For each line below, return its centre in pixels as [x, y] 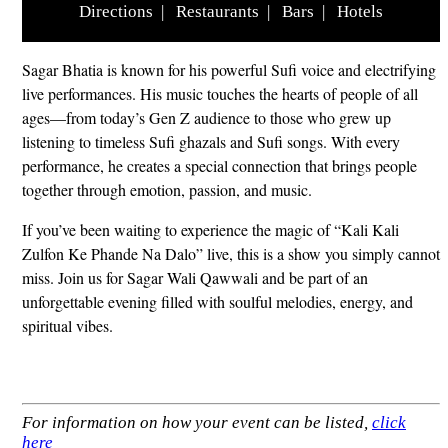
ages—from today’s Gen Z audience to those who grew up [206, 118]
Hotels [360, 12]
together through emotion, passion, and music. [167, 190]
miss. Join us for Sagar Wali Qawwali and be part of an [195, 278]
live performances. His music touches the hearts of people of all [220, 94]
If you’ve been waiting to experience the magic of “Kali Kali [210, 230]
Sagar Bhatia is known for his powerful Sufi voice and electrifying [229, 70]
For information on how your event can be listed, [197, 423]
